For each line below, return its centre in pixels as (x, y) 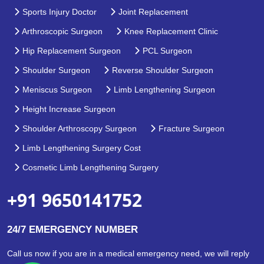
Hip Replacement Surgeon (70, 50)
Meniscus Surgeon (56, 89)
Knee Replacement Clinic (170, 31)
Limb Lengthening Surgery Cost (80, 148)
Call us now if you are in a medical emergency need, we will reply (128, 253)
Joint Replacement (152, 11)
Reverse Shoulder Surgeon (161, 70)
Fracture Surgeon (190, 128)
